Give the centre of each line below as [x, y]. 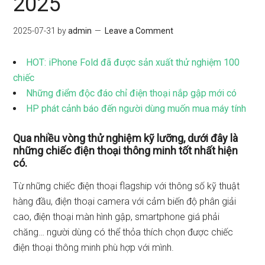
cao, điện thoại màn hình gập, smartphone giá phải [117, 217]
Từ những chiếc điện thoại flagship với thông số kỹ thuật [127, 186]
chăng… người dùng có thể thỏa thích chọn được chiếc [123, 232]
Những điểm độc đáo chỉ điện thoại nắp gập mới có [132, 93]
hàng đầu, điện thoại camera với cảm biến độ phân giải [125, 201]
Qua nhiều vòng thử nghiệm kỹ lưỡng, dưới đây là [126, 138]
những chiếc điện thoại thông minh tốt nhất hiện [126, 151]
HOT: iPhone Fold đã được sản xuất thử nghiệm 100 [133, 62]
